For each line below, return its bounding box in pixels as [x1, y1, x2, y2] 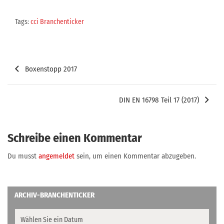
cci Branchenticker [30, 17, 84, 26]
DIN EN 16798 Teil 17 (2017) [119, 95, 199, 104]
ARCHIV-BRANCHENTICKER [14, 190, 94, 199]
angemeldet [38, 151, 74, 160]
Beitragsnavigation [7, 54, 103, 69]
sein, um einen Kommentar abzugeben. [74, 151, 196, 160]
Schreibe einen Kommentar [7, 131, 142, 145]
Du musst [7, 151, 38, 160]
